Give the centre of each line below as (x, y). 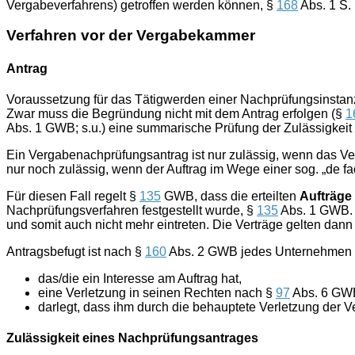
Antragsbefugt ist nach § (76, 251)
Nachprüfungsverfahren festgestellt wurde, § (132, 210)
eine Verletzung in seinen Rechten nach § (157, 292)
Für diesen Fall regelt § (73, 196)
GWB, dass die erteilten (230, 196)
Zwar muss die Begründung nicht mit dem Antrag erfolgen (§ (176, 113)
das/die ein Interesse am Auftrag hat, (140, 278)
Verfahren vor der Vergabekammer (131, 36)
